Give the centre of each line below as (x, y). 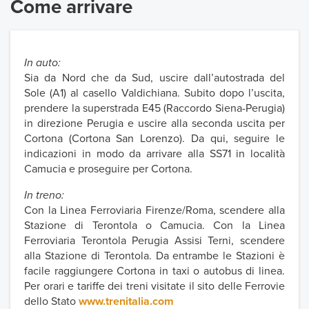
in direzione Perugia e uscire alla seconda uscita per (154, 124)
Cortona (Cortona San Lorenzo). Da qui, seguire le (154, 139)
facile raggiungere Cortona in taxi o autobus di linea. (154, 271)
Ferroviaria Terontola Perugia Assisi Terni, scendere (154, 241)
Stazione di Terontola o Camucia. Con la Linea (154, 226)
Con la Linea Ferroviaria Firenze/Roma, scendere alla (154, 211)
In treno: (44, 196)
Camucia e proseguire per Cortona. (108, 169)
